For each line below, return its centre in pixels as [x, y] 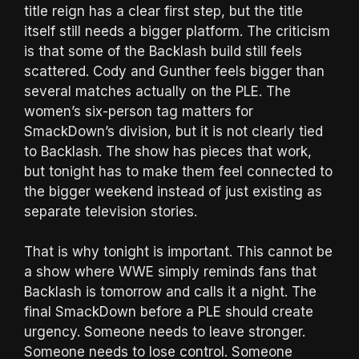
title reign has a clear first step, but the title [163, 11]
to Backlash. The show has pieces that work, [168, 151]
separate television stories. [111, 211]
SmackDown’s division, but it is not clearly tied [173, 131]
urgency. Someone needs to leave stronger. [165, 332]
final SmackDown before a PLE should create [169, 312]
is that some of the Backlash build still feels [163, 51]
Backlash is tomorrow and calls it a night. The [170, 292]
